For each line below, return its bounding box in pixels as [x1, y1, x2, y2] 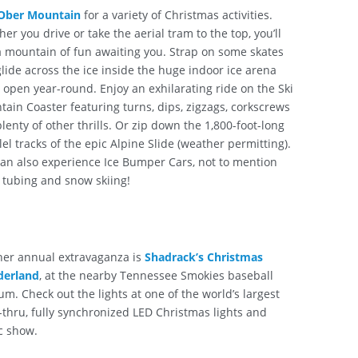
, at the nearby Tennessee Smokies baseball [38, 267, 273, 283]
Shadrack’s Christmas [144, 249, 263, 265]
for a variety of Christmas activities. [80, 6, 272, 22]
